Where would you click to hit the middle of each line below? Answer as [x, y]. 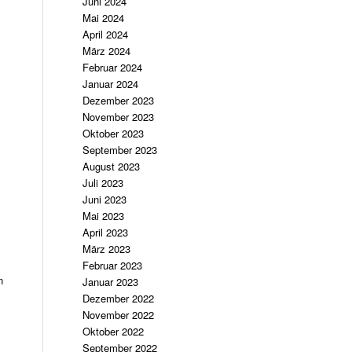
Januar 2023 [111, 282]
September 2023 [120, 150]
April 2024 [106, 34]
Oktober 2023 [114, 133]
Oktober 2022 [114, 331]
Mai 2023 [104, 216]
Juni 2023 [105, 199]
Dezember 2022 [119, 298]
